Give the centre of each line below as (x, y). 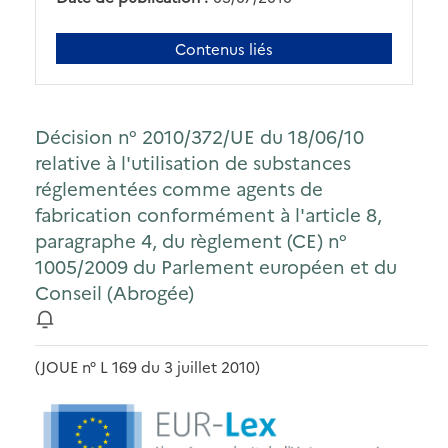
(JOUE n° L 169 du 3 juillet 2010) (147, 366)
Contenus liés (224, 48)
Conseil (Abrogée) (114, 292)
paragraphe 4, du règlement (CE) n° (191, 240)
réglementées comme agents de (179, 188)
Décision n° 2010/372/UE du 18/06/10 (199, 136)
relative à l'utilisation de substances (193, 162)
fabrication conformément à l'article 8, (208, 214)
